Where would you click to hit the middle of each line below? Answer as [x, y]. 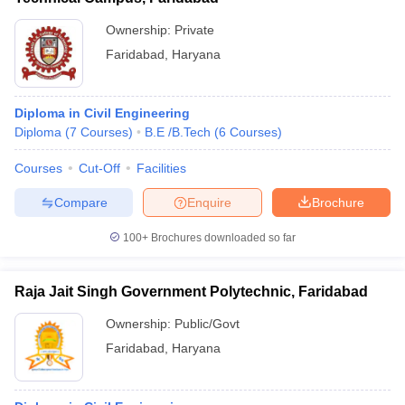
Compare [80, 202]
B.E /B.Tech [178, 132]
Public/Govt [207, 324]
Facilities [161, 168]
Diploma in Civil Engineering [102, 113]
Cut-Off [99, 168]
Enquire [209, 202]
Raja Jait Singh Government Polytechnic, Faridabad [191, 292]
